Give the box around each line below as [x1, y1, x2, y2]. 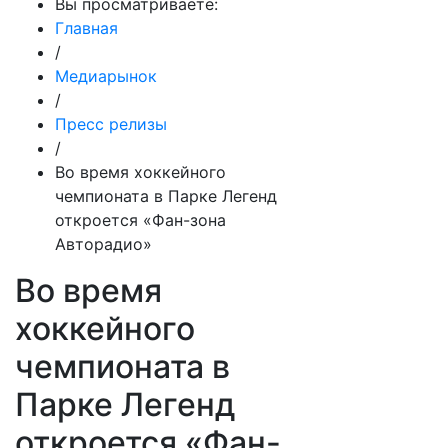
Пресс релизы [55, 114, 167, 134]
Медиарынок [55, 66, 157, 86]
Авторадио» [55, 234, 152, 254]
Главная [55, 18, 118, 38]
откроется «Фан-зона [55, 210, 226, 230]
